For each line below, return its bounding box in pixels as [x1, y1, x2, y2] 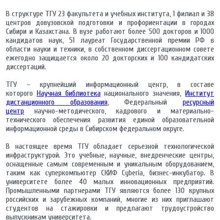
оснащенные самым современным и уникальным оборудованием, [6, 160, 214, 169]
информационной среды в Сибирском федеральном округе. [6, 124, 184, 134]
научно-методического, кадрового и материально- [24, 107, 214, 116]
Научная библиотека [36, 89, 101, 98]
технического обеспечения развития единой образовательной [6, 115, 214, 125]
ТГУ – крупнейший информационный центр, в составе [6, 80, 214, 89]
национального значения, [100, 89, 186, 98]
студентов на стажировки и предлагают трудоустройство [6, 204, 214, 213]
